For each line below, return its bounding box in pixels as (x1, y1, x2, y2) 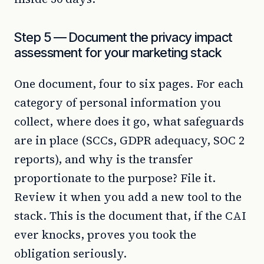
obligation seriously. (14, 246, 127, 261)
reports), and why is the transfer (14, 151, 193, 167)
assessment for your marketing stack (14, 45, 222, 60)
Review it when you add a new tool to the (14, 189, 242, 204)
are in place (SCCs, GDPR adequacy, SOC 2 (14, 133, 245, 148)
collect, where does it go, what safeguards (14, 114, 244, 129)
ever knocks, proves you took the (14, 227, 196, 242)
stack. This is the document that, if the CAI (14, 208, 246, 223)
